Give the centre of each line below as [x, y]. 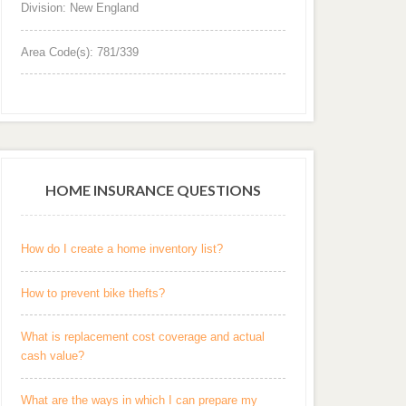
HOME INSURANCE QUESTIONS [154, 189]
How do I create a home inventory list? [122, 249]
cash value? [53, 356]
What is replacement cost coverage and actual [143, 337]
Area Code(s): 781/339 [80, 52]
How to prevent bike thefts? [93, 293]
